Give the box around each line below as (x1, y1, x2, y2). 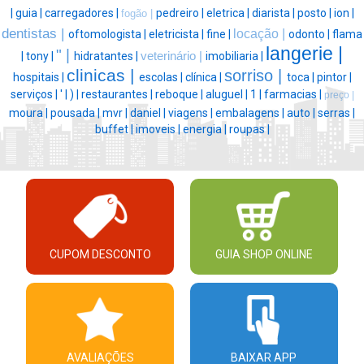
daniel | (130, 106, 168, 120)
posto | (297, 6, 334, 20)
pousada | (50, 106, 102, 120)
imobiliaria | (206, 50, 266, 63)
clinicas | (66, 66, 139, 86)
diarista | (251, 6, 297, 20)
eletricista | (149, 28, 206, 41)
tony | (26, 50, 56, 63)
